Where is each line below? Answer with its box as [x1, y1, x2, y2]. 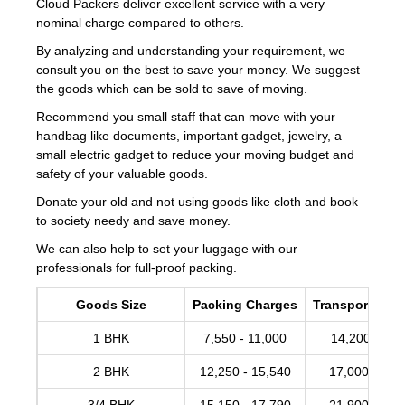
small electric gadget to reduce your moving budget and [36, 147, 354, 163]
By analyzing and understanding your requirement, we [36, 43, 345, 59]
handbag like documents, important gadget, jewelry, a [36, 128, 342, 144]
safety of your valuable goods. [36, 166, 208, 182]
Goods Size [76, 297, 146, 313]
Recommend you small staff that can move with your [36, 109, 335, 125]
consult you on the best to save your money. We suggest [36, 62, 360, 78]
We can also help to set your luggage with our [36, 241, 297, 257]
